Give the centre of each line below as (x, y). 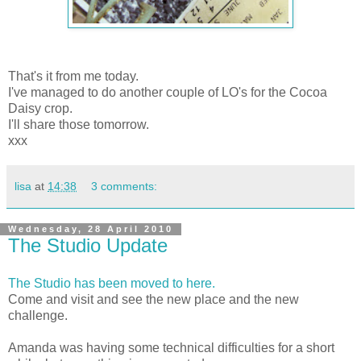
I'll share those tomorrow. (79, 124)
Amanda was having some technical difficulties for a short (171, 348)
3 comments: (124, 186)
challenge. (38, 316)
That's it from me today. (73, 76)
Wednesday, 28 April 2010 (91, 229)
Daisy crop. (40, 108)
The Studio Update (88, 245)
